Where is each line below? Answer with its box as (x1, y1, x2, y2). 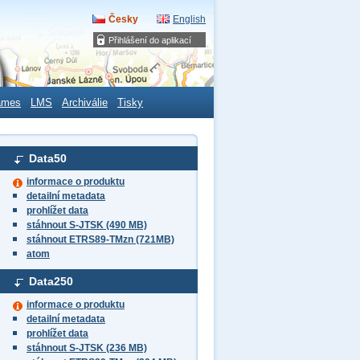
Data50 (29, 152, 67, 165)
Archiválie (62, 97, 108, 108)
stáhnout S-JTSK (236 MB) (27, 342, 147, 354)
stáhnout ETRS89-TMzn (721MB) (27, 234, 174, 245)
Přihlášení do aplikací (108, 35, 191, 45)
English (173, 14, 206, 25)
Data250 (29, 275, 73, 288)
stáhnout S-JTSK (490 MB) (27, 219, 147, 231)
